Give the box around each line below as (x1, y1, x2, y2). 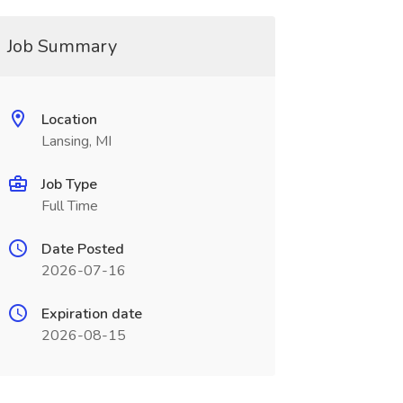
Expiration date (40, 304, 142, 324)
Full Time (40, 196, 98, 216)
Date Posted (40, 239, 124, 259)
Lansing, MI (40, 131, 112, 151)
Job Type (40, 175, 97, 194)
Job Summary (6, 34, 117, 58)
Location (40, 110, 97, 130)
